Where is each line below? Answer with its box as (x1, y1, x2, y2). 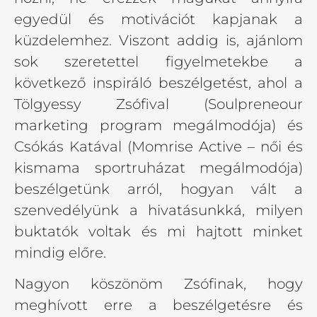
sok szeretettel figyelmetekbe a (14, 52, 303, 70)
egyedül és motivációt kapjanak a (14, 10, 303, 28)
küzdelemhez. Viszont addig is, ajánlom (14, 31, 303, 49)
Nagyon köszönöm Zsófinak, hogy (14, 275, 303, 293)
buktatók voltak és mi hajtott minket (14, 222, 303, 240)
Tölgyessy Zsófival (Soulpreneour (14, 95, 303, 113)
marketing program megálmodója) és (14, 116, 303, 134)
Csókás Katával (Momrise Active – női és (14, 137, 303, 155)
